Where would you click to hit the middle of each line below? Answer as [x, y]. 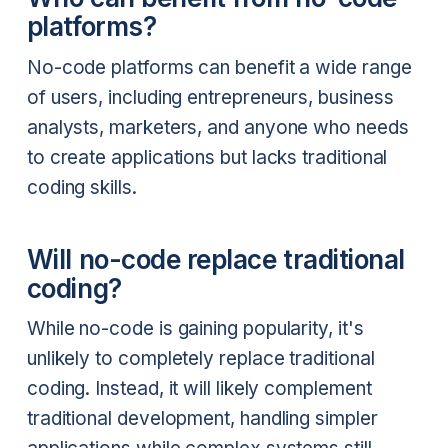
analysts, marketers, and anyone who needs [217, 128]
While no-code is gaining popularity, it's [195, 329]
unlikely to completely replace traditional [200, 359]
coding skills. [81, 188]
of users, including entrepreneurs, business [210, 98]
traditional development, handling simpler [202, 419]
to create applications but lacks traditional [207, 158]
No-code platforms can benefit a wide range [219, 68]
